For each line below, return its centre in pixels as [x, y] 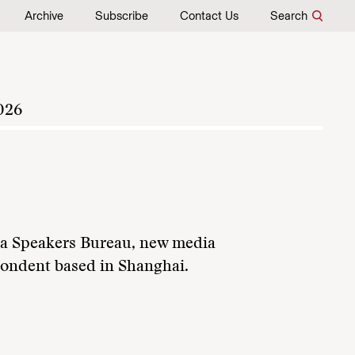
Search [289, 16]
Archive [44, 16]
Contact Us [209, 16]
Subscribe [122, 16]
